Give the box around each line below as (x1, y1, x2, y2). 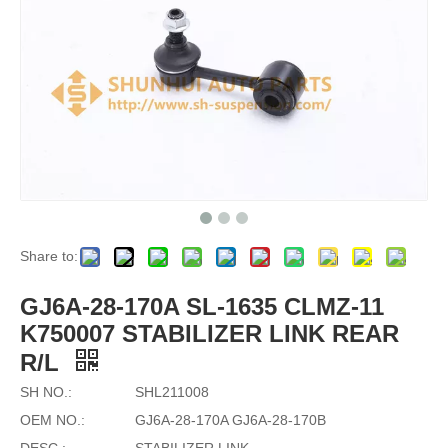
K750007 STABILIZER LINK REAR (20, 319, 399, 347)
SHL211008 (135, 383, 209, 400)
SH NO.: (20, 383, 72, 400)
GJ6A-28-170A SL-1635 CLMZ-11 (20, 292, 384, 320)
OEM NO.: (20, 411, 85, 428)
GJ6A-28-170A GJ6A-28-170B (135, 411, 326, 428)
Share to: (20, 247, 78, 264)
